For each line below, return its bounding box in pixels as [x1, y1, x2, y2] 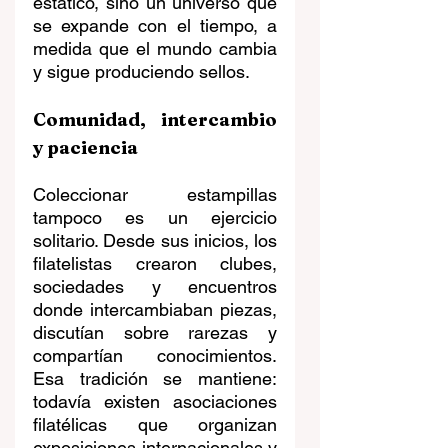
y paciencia [33, 136, 138, 160]
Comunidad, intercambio [33, 108, 277, 132]
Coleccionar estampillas [33, 184, 277, 206]
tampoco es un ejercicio [33, 207, 277, 229]
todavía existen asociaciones [33, 391, 277, 413]
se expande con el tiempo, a [33, 15, 277, 37]
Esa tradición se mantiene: [33, 368, 277, 390]
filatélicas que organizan [33, 414, 277, 436]
